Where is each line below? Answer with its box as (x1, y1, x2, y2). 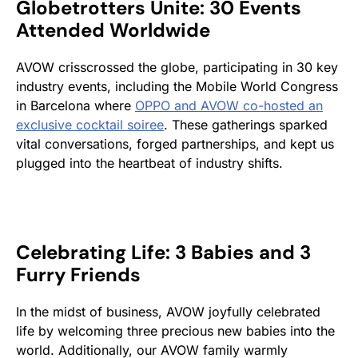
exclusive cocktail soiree (16, 116, 164, 133)
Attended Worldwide (16, 17, 210, 42)
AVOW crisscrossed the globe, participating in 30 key (16, 58, 338, 75)
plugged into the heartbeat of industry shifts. (16, 154, 283, 171)
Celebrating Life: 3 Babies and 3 (16, 239, 311, 265)
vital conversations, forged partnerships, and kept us (16, 135, 334, 152)
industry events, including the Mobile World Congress (16, 78, 338, 94)
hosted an (264, 97, 323, 113)
